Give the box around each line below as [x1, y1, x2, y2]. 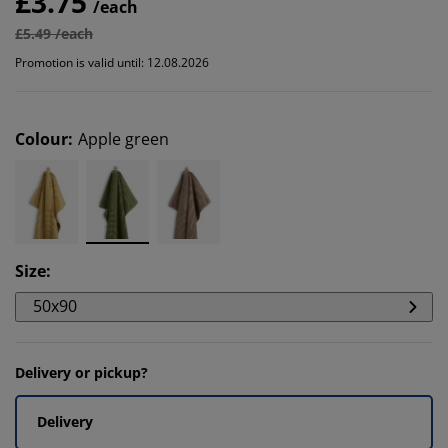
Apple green [78, 127, 169, 150]
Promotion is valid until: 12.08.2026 [15, 53, 209, 71]
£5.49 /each [15, 23, 93, 43]
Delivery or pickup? [15, 362, 148, 382]
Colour [15, 127, 68, 150]
